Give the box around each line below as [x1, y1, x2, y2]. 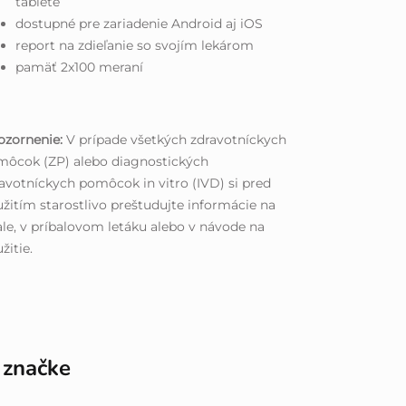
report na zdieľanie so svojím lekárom [15, 36, 255, 53]
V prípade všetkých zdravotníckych [66, 130, 287, 148]
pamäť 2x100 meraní [15, 58, 144, 75]
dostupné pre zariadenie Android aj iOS [15, 14, 264, 32]
